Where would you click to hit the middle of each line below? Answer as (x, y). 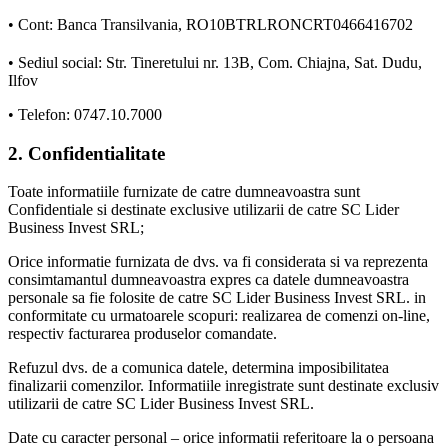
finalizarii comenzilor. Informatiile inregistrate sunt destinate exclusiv (223, 386)
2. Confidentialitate (86, 153)
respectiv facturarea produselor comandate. (142, 334)
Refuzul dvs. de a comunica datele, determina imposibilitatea (198, 368)
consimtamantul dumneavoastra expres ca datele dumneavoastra (208, 280)
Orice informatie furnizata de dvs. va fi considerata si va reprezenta (218, 262)
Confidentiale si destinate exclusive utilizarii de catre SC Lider (203, 210)
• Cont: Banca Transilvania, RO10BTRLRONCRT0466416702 (210, 24)
